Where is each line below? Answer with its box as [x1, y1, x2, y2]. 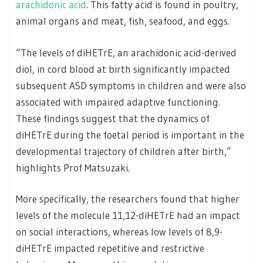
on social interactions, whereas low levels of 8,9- [16, 225, 222, 238]
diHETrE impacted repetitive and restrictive [16, 242, 204, 255]
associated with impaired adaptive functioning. [16, 95, 220, 108]
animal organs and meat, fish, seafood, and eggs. [16, 15, 230, 28]
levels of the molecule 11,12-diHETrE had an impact [16, 209, 240, 222]
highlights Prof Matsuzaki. [16, 161, 130, 174]
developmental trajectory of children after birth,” [16, 144, 231, 157]
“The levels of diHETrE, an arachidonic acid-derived [16, 46, 237, 59]
